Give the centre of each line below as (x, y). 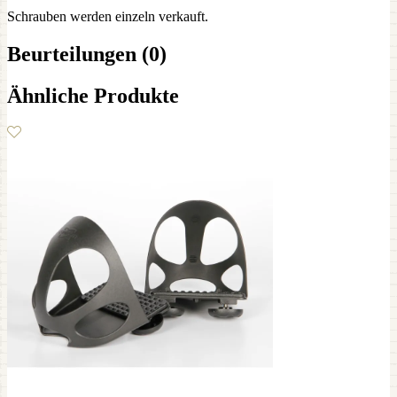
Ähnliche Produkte (93, 95)
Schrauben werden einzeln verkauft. (108, 16)
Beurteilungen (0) (87, 54)
